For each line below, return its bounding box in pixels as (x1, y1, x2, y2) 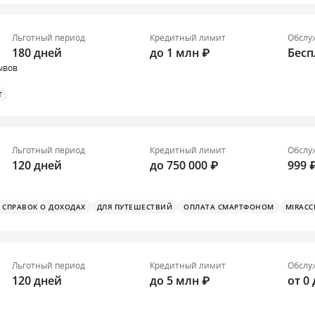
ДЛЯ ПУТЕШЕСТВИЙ (96, 202, 172, 212)
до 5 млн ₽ (150, 273, 210, 289)
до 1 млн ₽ (150, 45, 210, 61)
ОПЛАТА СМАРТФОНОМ (184, 202, 274, 212)
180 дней (12, 45, 62, 61)
